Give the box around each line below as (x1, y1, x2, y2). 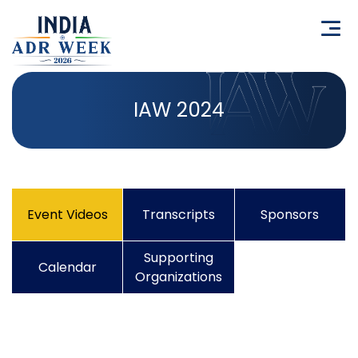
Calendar (38, 257, 97, 276)
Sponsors (261, 205, 320, 224)
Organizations (134, 267, 222, 286)
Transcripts (141, 205, 215, 224)
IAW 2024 (133, 96, 225, 124)
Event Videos (26, 205, 108, 224)
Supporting (143, 248, 213, 267)
